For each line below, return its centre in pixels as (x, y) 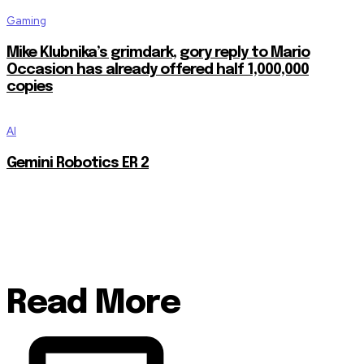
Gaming (26, 20)
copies (30, 87)
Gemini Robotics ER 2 (78, 163)
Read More (93, 303)
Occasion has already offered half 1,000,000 (158, 69)
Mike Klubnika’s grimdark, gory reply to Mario (158, 52)
